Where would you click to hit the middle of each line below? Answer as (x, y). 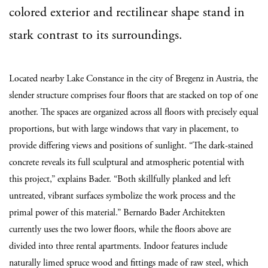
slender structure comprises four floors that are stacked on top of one (133, 95)
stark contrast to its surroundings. (96, 35)
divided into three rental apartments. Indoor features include (118, 246)
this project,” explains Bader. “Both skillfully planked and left (120, 179)
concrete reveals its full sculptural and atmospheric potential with (127, 162)
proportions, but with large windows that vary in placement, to (124, 129)
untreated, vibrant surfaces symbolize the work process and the (122, 196)
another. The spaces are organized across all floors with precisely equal (134, 112)
